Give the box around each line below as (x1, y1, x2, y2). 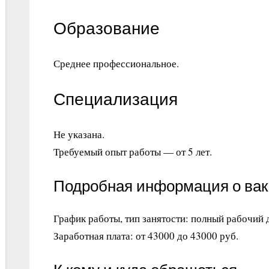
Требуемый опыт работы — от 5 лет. (53, 144, 212, 159)
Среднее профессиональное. (53, 56, 179, 71)
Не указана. (53, 127, 104, 141)
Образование (53, 19, 160, 39)
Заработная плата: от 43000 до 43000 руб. (53, 228, 238, 243)
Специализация (53, 89, 178, 109)
